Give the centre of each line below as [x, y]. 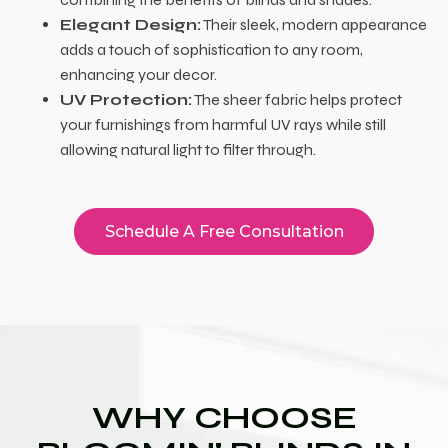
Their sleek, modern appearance [314, 25]
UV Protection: [126, 100]
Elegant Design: [130, 25]
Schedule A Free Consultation [224, 232]
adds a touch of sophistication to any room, [211, 50]
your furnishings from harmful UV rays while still [223, 125]
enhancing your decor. [138, 75]
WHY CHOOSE [224, 418]
